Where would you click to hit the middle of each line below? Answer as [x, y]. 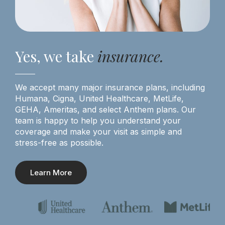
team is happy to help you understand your [98, 120]
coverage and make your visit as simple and [98, 131]
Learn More [51, 173]
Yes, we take [56, 56]
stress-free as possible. [61, 142]
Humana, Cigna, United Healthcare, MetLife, [99, 98]
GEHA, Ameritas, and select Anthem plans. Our [105, 109]
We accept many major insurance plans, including [110, 87]
